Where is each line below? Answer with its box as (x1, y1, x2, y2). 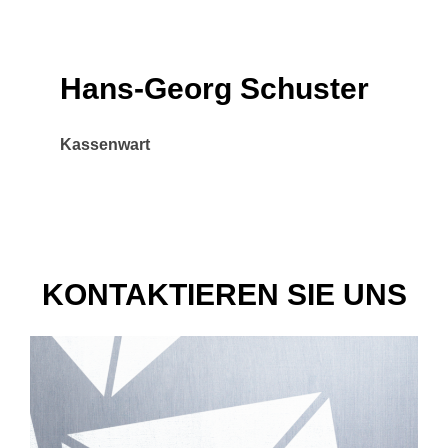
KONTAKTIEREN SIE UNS (41, 278, 407, 312)
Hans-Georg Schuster (60, 72, 369, 106)
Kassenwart (60, 136, 150, 154)
